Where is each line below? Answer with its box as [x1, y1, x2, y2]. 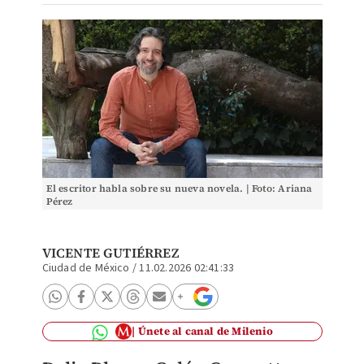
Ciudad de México [41, 260, 130, 276]
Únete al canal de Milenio [137, 324, 273, 338]
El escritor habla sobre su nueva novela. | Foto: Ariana [45, 182, 313, 195]
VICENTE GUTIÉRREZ [41, 244, 179, 262]
